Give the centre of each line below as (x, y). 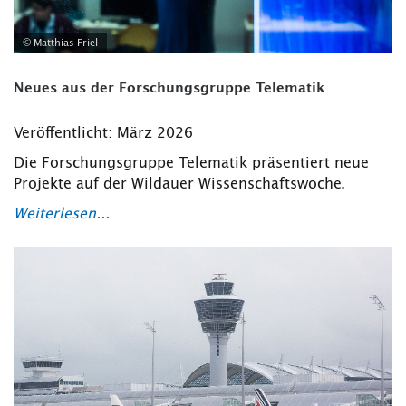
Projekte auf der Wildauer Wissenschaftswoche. (179, 184)
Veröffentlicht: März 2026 (103, 133)
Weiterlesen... (62, 213)
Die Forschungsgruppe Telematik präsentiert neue (191, 163)
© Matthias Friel (60, 43)
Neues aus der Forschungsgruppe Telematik (169, 88)
